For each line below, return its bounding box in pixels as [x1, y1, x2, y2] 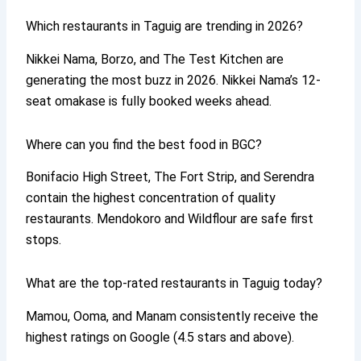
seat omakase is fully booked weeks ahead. [26, 93, 272, 109]
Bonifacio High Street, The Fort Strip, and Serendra [26, 169, 315, 185]
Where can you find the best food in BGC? [26, 136, 263, 152]
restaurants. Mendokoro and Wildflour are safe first [26, 211, 314, 227]
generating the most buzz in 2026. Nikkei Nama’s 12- [26, 72, 322, 88]
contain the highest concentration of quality [26, 190, 276, 206]
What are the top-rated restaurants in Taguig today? [26, 276, 323, 292]
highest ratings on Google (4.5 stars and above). [26, 330, 295, 346]
